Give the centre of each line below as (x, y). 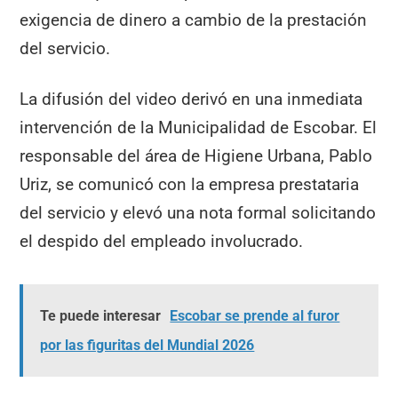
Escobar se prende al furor (255, 316)
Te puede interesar (101, 316)
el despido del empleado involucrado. (162, 241)
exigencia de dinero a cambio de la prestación (194, 20)
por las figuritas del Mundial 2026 (147, 346)
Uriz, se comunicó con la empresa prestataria (190, 184)
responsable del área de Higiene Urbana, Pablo (196, 155)
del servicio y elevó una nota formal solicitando (198, 212)
